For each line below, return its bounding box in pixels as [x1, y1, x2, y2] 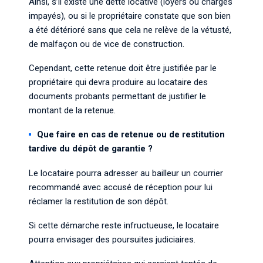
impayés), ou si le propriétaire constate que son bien [29, 11, 231, 21]
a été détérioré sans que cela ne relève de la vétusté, [29, 25, 231, 35]
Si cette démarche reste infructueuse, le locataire [29, 220, 219, 231]
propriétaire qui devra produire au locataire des [29, 77, 208, 87]
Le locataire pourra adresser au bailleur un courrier [29, 168, 223, 178]
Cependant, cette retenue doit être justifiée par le [29, 63, 217, 73]
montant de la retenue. [29, 105, 116, 116]
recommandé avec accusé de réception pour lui [29, 182, 213, 193]
